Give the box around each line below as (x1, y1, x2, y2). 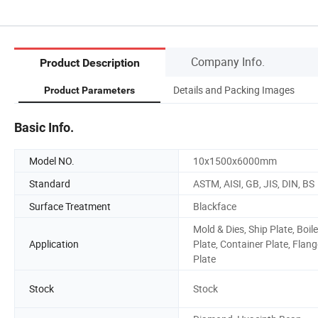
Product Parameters (44, 84, 135, 96)
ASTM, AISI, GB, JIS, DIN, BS (193, 176, 314, 190)
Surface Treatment (29, 199, 111, 213)
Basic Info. (14, 119, 74, 135)
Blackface (193, 199, 236, 213)
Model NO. (29, 153, 75, 168)
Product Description (40, 56, 140, 70)
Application (29, 236, 79, 251)
